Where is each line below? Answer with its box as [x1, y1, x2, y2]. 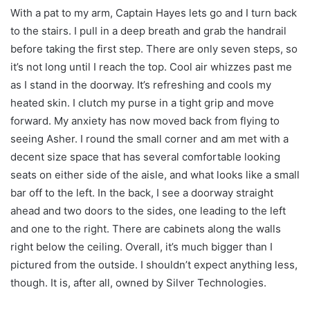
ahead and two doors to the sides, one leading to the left [10, 203, 286, 217]
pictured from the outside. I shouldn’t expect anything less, [10, 257, 298, 271]
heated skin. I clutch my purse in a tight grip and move [10, 95, 274, 109]
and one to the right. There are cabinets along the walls [10, 221, 281, 235]
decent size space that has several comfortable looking [10, 149, 280, 163]
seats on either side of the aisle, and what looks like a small [10, 167, 300, 181]
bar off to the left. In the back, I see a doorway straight [10, 185, 273, 199]
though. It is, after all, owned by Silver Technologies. [10, 275, 266, 289]
